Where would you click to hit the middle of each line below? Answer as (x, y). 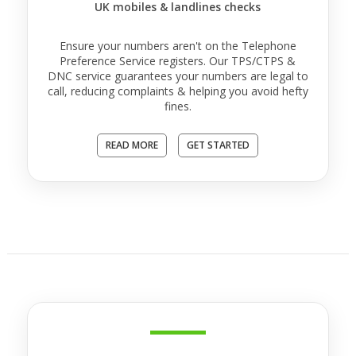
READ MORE (132, 145)
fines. (178, 106)
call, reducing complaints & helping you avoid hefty (178, 91)
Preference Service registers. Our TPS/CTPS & (178, 61)
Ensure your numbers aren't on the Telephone (178, 46)
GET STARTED (219, 145)
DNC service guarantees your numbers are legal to (178, 76)
